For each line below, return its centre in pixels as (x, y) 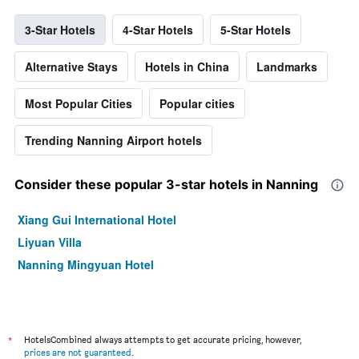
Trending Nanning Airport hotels (113, 141)
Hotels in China (187, 67)
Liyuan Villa (50, 242)
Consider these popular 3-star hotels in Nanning (166, 185)
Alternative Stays (71, 67)
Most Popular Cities (79, 104)
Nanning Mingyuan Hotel (86, 265)
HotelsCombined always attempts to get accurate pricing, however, (163, 340)
